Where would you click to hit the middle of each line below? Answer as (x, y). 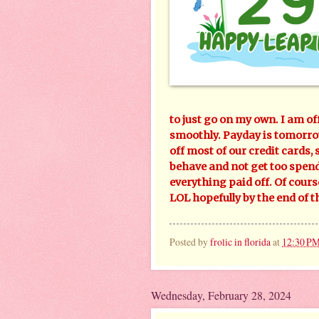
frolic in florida (240, 241)
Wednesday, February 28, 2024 (221, 295)
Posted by (190, 241)
